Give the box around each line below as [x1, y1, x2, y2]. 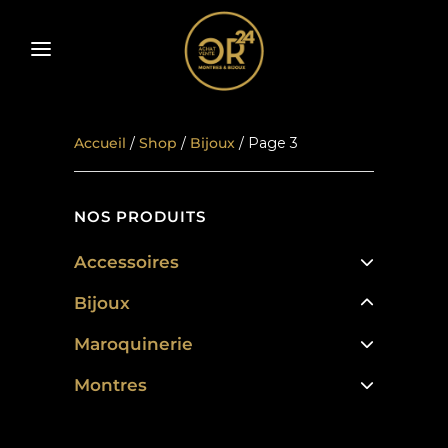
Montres [74, 375, 147, 395]
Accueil [74, 134, 126, 152]
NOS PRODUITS [74, 207, 206, 226]
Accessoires [74, 252, 179, 272]
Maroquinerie [74, 334, 193, 354]
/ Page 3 [235, 134, 298, 152]
